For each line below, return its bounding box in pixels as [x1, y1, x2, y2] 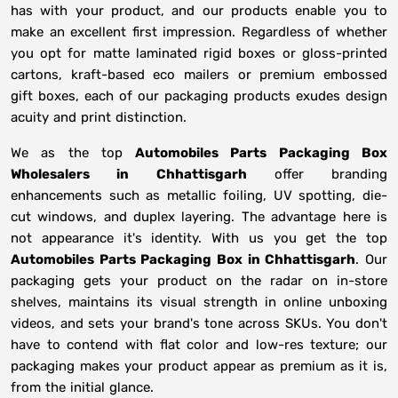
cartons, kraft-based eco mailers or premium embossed [11, 67, 387, 84]
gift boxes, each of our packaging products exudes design [11, 88, 387, 105]
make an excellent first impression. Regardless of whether [11, 24, 387, 41]
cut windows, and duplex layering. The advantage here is [11, 209, 387, 226]
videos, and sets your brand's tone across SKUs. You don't [11, 315, 387, 332]
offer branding [247, 166, 387, 183]
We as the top [11, 145, 136, 162]
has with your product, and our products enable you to [11, 3, 387, 20]
